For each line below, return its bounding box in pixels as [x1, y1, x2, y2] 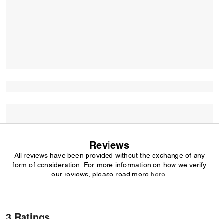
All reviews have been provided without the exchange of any [14, 152, 205, 159]
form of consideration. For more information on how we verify [12, 161, 207, 169]
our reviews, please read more [51, 170, 151, 178]
